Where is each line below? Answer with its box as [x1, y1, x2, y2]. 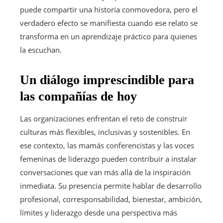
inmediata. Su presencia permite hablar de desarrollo [20, 180, 202, 191]
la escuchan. [20, 44, 62, 55]
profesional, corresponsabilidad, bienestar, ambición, [20, 194, 202, 204]
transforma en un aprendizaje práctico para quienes [20, 31, 197, 41]
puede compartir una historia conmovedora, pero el [20, 4, 198, 14]
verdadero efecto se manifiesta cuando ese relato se [20, 17, 198, 28]
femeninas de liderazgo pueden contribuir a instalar [20, 153, 197, 164]
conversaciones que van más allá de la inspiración [20, 167, 191, 177]
